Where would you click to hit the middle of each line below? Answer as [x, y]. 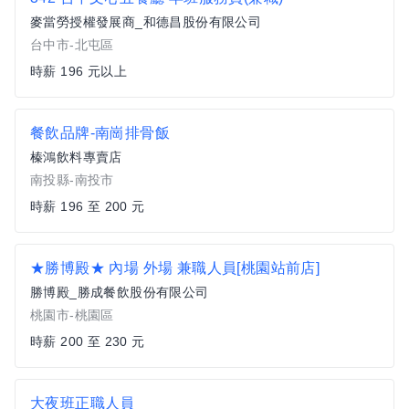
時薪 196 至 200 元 [88, 206]
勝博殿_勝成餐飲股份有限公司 [120, 292]
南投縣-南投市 [72, 180]
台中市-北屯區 [72, 45]
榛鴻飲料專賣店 [76, 157]
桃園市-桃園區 [72, 315]
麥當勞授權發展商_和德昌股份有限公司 [146, 22]
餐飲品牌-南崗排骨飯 [100, 133]
